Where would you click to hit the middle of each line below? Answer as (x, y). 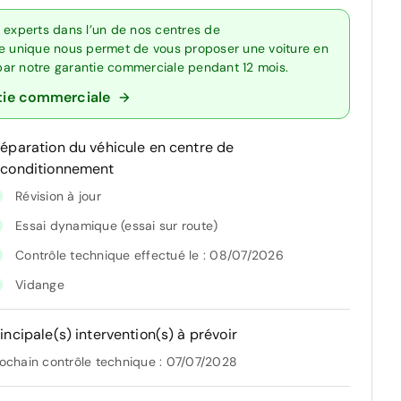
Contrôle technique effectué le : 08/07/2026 (149, 255)
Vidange (40, 284)
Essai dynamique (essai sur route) (117, 225)
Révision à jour (58, 196)
